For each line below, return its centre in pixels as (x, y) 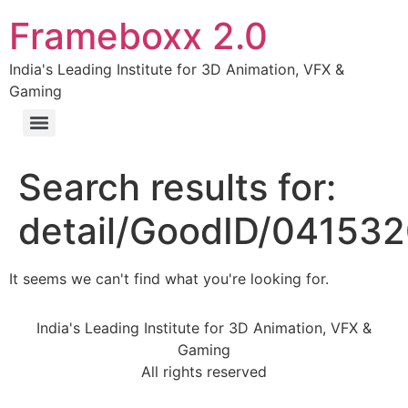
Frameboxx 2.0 (138, 36)
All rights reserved (204, 372)
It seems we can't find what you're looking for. (169, 279)
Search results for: (177, 187)
